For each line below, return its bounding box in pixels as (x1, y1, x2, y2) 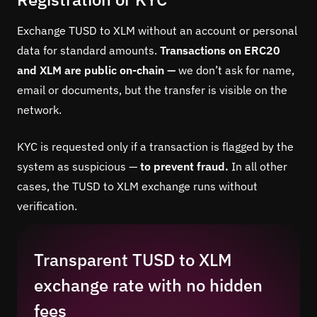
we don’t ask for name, (175, 62, 294, 77)
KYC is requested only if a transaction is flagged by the (17, 139, 294, 154)
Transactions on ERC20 (160, 42, 280, 57)
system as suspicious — (17, 158, 140, 173)
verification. (17, 198, 77, 213)
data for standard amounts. (17, 42, 160, 57)
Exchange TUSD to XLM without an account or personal (17, 23, 297, 38)
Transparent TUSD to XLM (34, 248, 232, 271)
